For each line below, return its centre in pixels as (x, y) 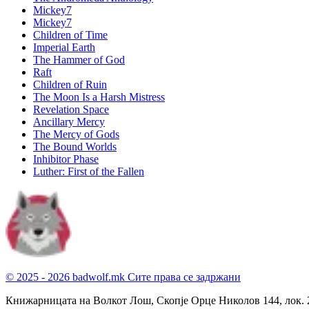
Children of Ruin (70, 85)
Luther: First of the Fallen (89, 172)
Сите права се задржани (184, 277)
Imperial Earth (64, 48)
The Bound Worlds (75, 147)
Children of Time (70, 35)
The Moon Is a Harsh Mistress (99, 97)
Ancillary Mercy (69, 122)
